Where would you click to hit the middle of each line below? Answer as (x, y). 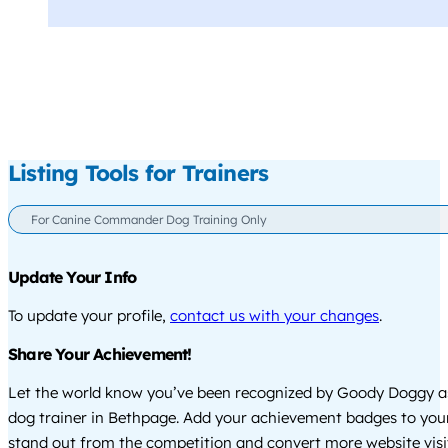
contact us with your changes (274, 315)
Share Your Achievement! (100, 353)
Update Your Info (72, 276)
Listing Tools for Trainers (138, 172)
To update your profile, (89, 315)
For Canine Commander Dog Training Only (148, 220)
